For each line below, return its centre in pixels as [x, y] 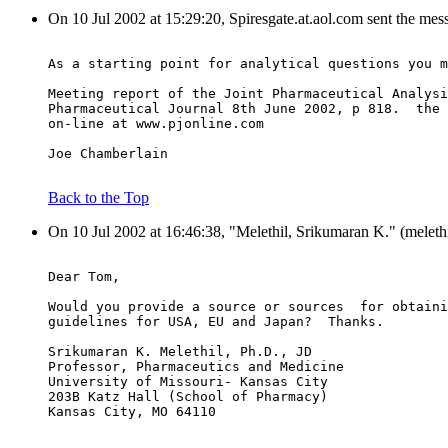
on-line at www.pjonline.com [156, 124]
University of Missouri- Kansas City [188, 382]
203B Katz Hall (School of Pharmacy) [188, 397]
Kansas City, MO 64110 [132, 412]
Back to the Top [98, 198]
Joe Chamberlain [108, 154]
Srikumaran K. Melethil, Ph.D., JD [180, 352]
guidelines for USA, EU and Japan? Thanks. [216, 322]
